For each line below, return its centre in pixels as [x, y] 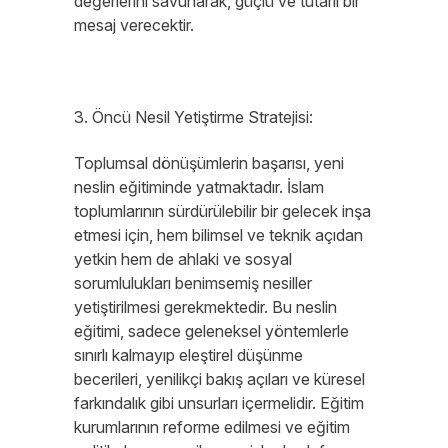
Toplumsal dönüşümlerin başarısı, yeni [209, 163]
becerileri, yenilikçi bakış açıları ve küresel [219, 379]
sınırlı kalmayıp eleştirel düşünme [188, 355]
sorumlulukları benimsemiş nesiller [193, 283]
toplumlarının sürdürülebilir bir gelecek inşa [222, 211]
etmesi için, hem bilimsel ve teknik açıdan [218, 235]
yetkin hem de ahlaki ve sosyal [183, 259]
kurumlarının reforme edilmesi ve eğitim [212, 427]
